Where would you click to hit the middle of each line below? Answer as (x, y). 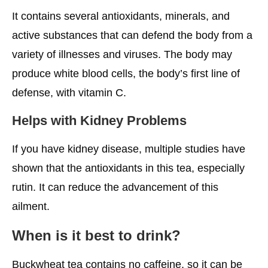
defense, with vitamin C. (69, 92)
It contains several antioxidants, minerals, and (121, 16)
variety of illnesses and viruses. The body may (122, 54)
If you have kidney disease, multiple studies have (129, 149)
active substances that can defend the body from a (132, 35)
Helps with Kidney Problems (99, 120)
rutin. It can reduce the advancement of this (115, 187)
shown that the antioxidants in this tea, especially (128, 168)
